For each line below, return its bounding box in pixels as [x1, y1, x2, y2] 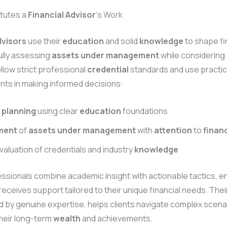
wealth [53, 212, 81, 224]
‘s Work [96, 9, 123, 21]
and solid [104, 35, 139, 47]
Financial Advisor [28, 9, 96, 21]
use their [26, 35, 62, 47]
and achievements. [81, 212, 153, 224]
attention [154, 124, 192, 136]
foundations [121, 105, 168, 117]
